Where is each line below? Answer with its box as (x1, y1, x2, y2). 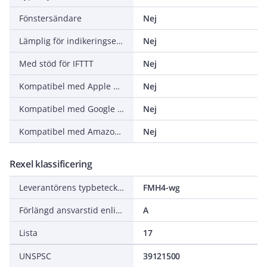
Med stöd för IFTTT (19, 58, 94, 69)
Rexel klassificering (10, 157, 92, 170)
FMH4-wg (143, 182, 180, 193)
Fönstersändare (19, 13, 82, 24)
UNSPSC (19, 250, 51, 262)
